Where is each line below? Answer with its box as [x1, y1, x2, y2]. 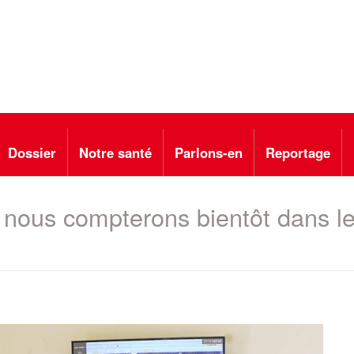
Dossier [8, 143, 56, 162]
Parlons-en [175, 143, 243, 162]
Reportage [265, 143, 330, 162]
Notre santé [79, 143, 152, 162]
